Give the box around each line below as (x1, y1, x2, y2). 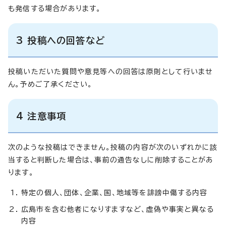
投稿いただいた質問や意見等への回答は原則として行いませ (8, 68, 213, 75)
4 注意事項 (16, 111, 67, 121)
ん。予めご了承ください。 (8, 80, 93, 88)
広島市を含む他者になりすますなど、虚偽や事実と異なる (21, 205, 214, 213)
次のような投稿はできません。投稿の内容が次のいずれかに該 (8, 143, 218, 151)
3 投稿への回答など (16, 35, 105, 45)
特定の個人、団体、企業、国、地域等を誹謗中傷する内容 (21, 189, 208, 196)
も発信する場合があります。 (8, 5, 101, 12)
